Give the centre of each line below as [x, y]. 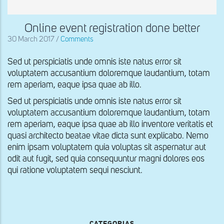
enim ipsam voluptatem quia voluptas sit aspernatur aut [107, 147]
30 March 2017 [32, 39]
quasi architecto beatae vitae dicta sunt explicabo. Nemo [108, 136]
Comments [77, 39]
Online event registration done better [112, 28]
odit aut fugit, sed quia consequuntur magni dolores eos [106, 159]
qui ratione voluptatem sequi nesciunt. [75, 170]
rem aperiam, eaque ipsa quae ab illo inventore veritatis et [110, 124]
